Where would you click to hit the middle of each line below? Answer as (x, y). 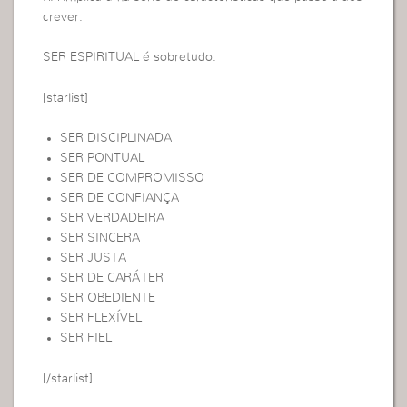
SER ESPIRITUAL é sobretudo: (130, 58)
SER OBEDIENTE (107, 298)
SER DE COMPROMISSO (132, 179)
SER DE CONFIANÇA (119, 199)
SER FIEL (85, 338)
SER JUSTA (93, 258)
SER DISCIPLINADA (115, 139)
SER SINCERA (99, 238)
